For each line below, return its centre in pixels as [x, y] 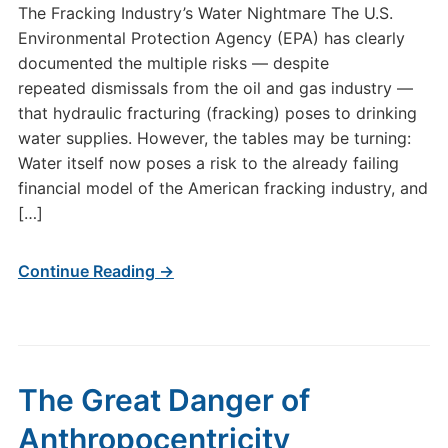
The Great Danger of [163, 400]
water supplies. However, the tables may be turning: [214, 138]
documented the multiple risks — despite [173, 63]
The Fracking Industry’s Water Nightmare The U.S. [205, 13]
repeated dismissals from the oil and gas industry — [215, 88]
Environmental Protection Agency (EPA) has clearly [211, 38]
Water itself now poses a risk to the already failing [208, 163]
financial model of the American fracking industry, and [222, 188]
